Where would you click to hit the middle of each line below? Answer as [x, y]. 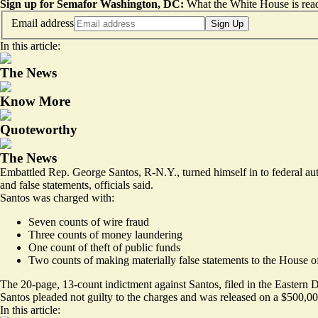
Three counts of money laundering [105, 234]
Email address [43, 23]
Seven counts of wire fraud [89, 221]
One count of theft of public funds [104, 247]
